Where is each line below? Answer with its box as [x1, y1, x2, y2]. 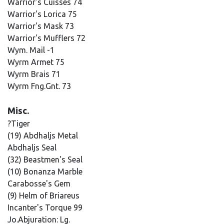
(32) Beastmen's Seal [7, 155, 84, 164]
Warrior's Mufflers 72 [7, 33, 87, 42]
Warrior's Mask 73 [7, 21, 76, 30]
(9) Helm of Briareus [7, 191, 81, 200]
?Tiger [7, 119, 32, 128]
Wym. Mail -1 [7, 45, 56, 54]
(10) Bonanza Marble [7, 167, 84, 176]
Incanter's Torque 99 [7, 203, 84, 212]
